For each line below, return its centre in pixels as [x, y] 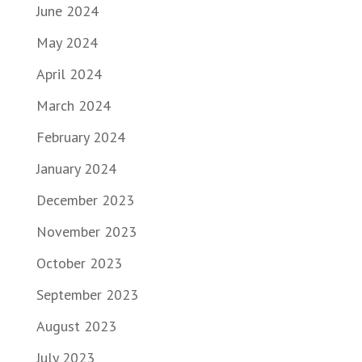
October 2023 [79, 263]
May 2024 [67, 42]
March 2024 [73, 105]
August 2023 [76, 326]
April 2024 [69, 74]
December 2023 [85, 200]
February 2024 [80, 137]
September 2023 [87, 295]
